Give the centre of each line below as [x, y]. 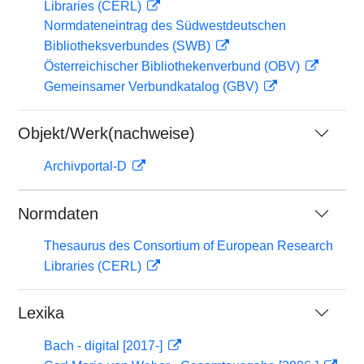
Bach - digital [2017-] [105, 346]
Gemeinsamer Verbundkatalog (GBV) [153, 87]
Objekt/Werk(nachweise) [106, 133]
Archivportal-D [87, 166]
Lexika [41, 313]
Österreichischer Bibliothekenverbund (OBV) [173, 66]
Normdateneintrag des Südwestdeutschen [165, 26]
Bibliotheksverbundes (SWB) [129, 46]
